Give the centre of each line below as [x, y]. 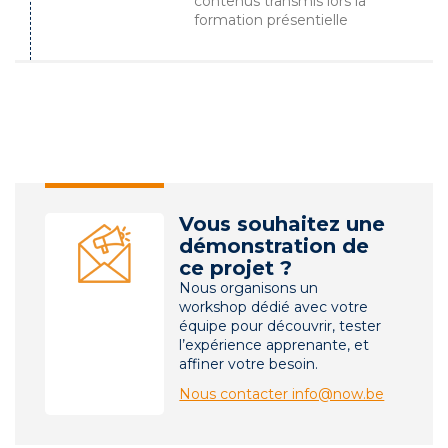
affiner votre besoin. [249, 364]
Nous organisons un [249, 288]
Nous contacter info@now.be [282, 394]
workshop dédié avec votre [274, 307]
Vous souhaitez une [282, 224]
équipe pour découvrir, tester [280, 326]
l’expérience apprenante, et [274, 345]
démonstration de [274, 246]
